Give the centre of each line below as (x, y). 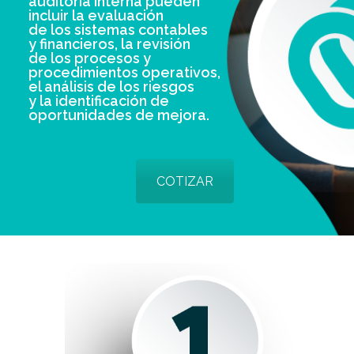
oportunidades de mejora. (119, 115)
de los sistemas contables (118, 30)
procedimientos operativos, (124, 72)
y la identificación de (98, 101)
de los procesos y (89, 58)
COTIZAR (185, 181)
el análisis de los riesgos (111, 87)
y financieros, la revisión (109, 44)
